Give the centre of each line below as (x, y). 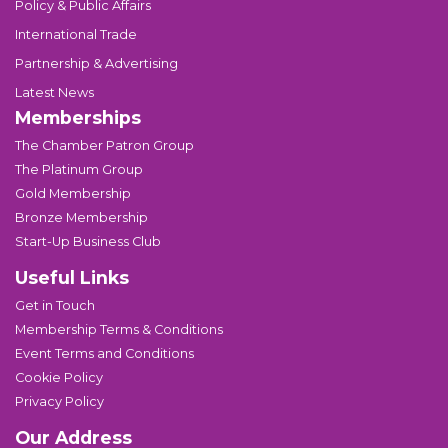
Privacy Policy (59, 401)
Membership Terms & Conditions (119, 329)
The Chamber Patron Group (104, 145)
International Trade (76, 34)
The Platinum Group (79, 169)
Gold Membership (73, 193)
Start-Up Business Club (88, 241)
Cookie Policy (59, 377)
